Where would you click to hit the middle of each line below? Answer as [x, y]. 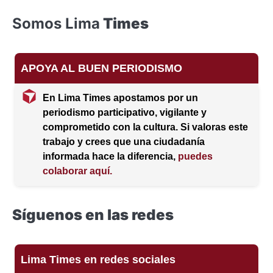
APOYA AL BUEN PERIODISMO [101, 69]
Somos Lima [56, 24]
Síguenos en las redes [93, 215]
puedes [195, 157]
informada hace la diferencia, [110, 157]
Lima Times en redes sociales [98, 260]
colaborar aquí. [77, 171]
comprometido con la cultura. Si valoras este [145, 127]
